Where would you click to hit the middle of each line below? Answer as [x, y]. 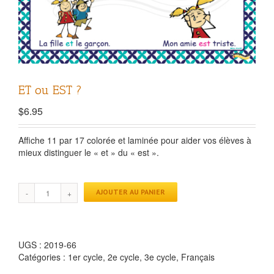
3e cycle [160, 257]
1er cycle [85, 257]
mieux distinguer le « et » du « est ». [89, 153]
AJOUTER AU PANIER [131, 192]
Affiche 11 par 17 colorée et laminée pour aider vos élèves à [135, 140]
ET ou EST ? [50, 90]
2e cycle [124, 257]
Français [198, 257]
